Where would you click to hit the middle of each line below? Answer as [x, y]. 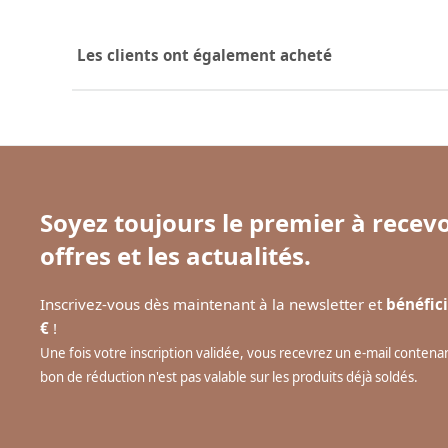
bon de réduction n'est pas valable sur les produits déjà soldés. [229, 377]
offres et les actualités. [175, 255]
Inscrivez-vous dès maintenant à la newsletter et [213, 304]
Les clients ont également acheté [204, 54]
